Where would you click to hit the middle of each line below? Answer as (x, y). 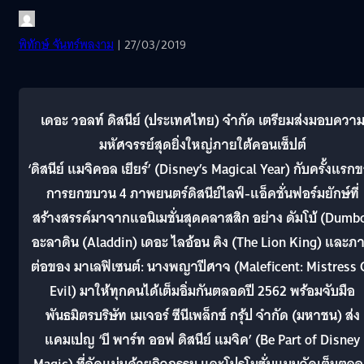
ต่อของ (50, 266)
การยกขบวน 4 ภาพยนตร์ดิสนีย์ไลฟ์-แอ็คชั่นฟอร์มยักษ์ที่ (202, 193)
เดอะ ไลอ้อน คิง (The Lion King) (231, 242)
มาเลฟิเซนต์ (107, 266)
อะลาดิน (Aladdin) (84, 242)
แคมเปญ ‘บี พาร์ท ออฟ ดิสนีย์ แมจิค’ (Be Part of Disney (202, 340)
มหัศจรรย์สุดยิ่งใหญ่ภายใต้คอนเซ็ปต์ (202, 145)
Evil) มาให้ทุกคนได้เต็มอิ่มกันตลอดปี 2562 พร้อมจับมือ (202, 291)
